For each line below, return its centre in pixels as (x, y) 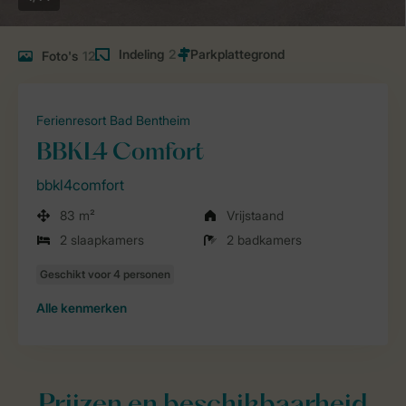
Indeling (141, 54)
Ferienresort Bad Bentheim (113, 120)
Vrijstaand (255, 215)
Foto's (60, 56)
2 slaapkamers (102, 240)
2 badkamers (264, 240)
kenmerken (92, 308)
